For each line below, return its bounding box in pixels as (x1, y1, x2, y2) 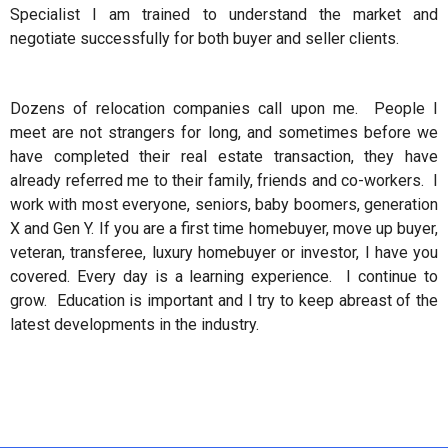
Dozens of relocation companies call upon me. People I (10, 99, 438, 119)
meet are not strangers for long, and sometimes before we (10, 123, 438, 143)
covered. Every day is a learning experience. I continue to (10, 267, 438, 287)
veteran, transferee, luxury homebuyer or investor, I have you (10, 243, 438, 263)
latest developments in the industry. (10, 315, 259, 335)
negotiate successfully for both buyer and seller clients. (10, 29, 399, 49)
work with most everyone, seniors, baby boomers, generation (10, 195, 438, 215)
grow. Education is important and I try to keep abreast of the (10, 291, 438, 311)
